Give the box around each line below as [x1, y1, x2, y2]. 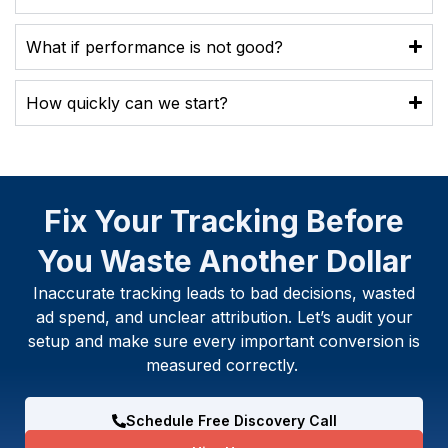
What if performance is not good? [26, 36, 283, 57]
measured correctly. [145, 354, 303, 375]
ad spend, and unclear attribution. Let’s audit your [35, 306, 413, 327]
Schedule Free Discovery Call [125, 411, 337, 429]
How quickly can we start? [26, 92, 228, 113]
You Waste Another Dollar [36, 242, 412, 279]
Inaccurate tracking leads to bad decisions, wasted [33, 282, 415, 303]
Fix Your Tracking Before [44, 202, 404, 239]
